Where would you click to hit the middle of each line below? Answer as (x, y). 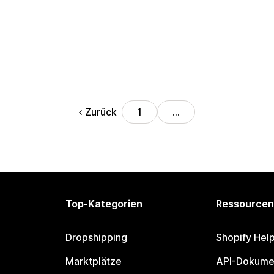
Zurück (101, 112)
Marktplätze (94, 261)
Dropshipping (97, 237)
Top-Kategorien (104, 204)
